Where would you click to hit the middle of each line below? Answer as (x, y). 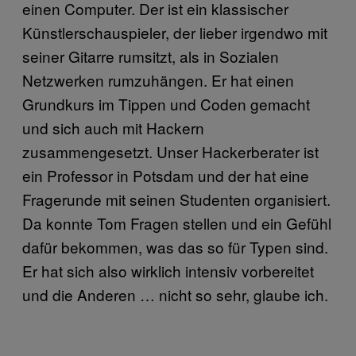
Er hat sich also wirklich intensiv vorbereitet (168, 270)
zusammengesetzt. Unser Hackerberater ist (170, 151)
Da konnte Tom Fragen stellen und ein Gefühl (177, 222)
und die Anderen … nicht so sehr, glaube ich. (175, 294)
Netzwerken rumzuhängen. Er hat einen (158, 79)
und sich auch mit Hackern (113, 127)
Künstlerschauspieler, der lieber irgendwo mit (175, 32)
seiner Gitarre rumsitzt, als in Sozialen (151, 56)
